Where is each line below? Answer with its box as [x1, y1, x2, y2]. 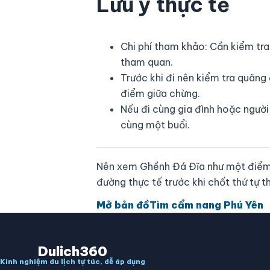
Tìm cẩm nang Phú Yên [149, 199, 263, 212]
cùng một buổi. [121, 119, 190, 131]
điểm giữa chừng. [121, 87, 200, 100]
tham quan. [121, 56, 173, 69]
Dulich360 [38, 243, 107, 260]
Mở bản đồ [96, 199, 149, 212]
